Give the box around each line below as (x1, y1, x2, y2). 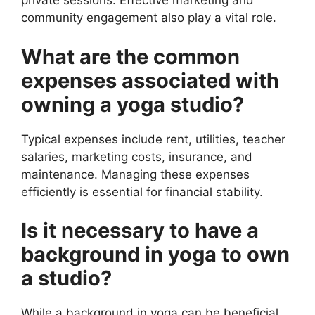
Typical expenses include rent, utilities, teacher (21, 131, 285, 146)
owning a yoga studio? (21, 91, 244, 117)
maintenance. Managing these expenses (21, 167, 250, 181)
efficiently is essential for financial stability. (21, 184, 263, 199)
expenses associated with (21, 67, 279, 93)
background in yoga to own (21, 242, 290, 267)
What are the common (21, 44, 240, 69)
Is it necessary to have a (21, 218, 259, 243)
